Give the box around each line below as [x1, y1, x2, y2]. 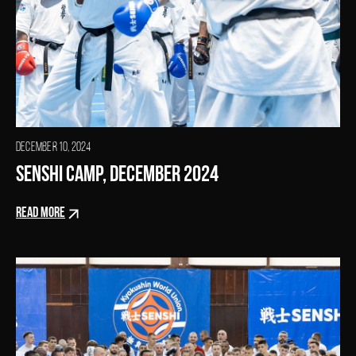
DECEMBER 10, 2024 [16, 141, 91, 155]
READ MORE [16, 206, 65, 222]
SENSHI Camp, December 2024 [16, 164, 219, 188]
